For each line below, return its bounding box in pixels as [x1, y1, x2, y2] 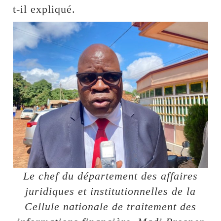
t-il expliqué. [13, 3, 76, 16]
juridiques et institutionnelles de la [25, 184, 196, 197]
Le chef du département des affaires [23, 169, 198, 182]
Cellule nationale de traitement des [25, 200, 196, 213]
